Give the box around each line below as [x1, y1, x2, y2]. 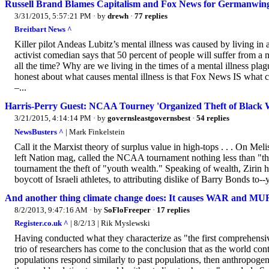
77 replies [134, 11, 168, 20]
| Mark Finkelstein [64, 127, 125, 136]
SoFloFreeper [104, 205, 151, 214]
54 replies [196, 113, 229, 123]
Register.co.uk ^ [14, 219, 68, 228]
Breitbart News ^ [14, 25, 72, 34]
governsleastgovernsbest [107, 113, 190, 123]
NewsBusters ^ [14, 127, 64, 136]
